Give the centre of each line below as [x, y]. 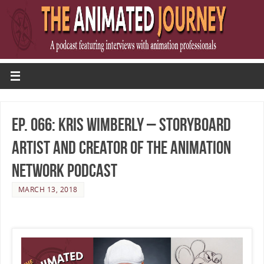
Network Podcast [64, 170]
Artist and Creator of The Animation [121, 147]
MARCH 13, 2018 [48, 189]
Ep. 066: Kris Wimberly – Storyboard [121, 124]
